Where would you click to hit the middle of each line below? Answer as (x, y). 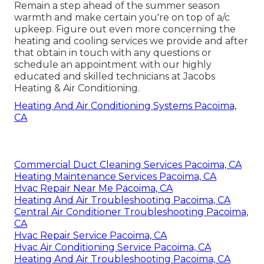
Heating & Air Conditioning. (77, 88)
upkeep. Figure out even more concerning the (125, 29)
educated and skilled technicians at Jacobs (115, 76)
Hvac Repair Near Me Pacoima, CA (93, 188)
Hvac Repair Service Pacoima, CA (90, 235)
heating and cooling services (81, 41)
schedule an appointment (76, 64)
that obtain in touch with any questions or (113, 52)
